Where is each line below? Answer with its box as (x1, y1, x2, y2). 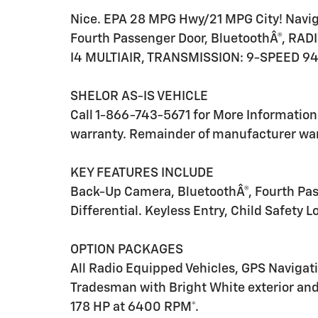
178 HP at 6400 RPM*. (70, 301, 199, 314)
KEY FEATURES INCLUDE (70, 167, 214, 180)
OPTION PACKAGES (70, 243, 183, 256)
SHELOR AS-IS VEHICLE (70, 90, 208, 103)
